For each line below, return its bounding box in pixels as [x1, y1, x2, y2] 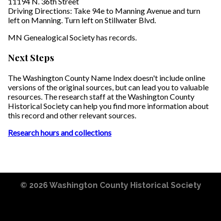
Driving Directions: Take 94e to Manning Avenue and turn [8, 6, 200, 16]
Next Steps [8, 51, 54, 64]
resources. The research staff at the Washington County [8, 91, 194, 101]
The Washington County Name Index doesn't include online [8, 73, 205, 82]
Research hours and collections [8, 127, 111, 137]
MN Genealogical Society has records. [8, 33, 137, 42]
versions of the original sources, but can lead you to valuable [8, 82, 209, 92]
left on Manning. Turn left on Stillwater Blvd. [8, 15, 156, 25]
